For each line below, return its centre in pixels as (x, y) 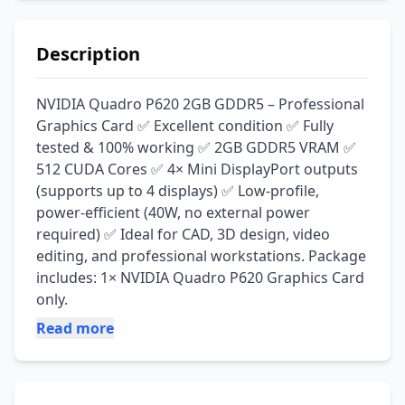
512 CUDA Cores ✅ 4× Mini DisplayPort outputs (197, 169)
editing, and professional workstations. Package (201, 256)
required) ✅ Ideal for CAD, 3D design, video (183, 234)
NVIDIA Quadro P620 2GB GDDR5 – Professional (200, 104)
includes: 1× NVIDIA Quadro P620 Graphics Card (200, 278)
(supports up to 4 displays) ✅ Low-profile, (178, 191)
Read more (75, 328)
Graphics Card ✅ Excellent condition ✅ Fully (185, 126)
